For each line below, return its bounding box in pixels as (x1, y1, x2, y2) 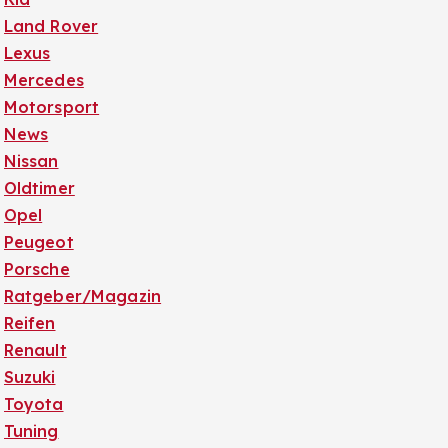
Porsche (3, 259, 70, 279)
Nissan (3, 151, 59, 171)
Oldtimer (3, 178, 75, 198)
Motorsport (3, 97, 100, 117)
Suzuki (3, 367, 56, 387)
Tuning (3, 421, 59, 441)
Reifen (3, 313, 56, 333)
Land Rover (3, 16, 99, 36)
